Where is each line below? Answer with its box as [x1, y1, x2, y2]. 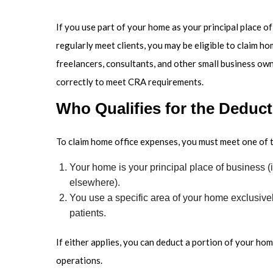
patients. [69, 208, 107, 219]
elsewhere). [69, 177, 121, 188]
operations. [56, 255, 102, 266]
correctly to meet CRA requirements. [56, 76, 204, 88]
